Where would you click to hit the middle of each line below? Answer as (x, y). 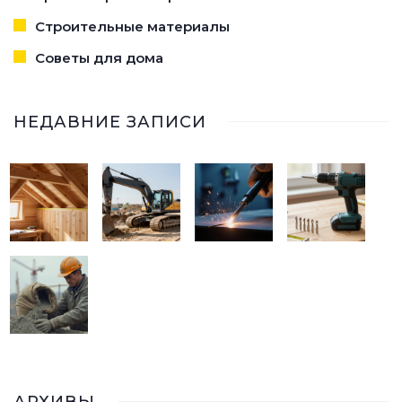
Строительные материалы (132, 26)
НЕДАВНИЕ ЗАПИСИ (110, 122)
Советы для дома (99, 57)
